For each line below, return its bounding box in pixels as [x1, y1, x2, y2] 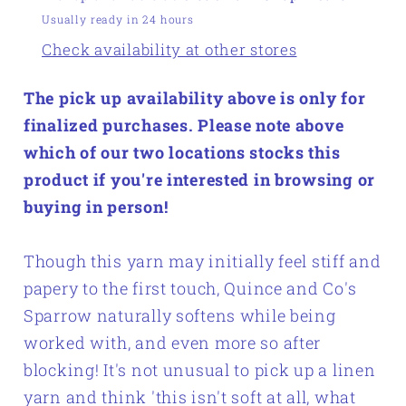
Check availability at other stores [42, 38, 297, 60]
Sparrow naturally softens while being [24, 304, 336, 327]
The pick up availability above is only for [24, 87, 366, 110]
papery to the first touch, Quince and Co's [24, 277, 357, 300]
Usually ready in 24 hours [42, 12, 194, 27]
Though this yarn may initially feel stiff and [24, 250, 382, 273]
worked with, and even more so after [24, 332, 322, 354]
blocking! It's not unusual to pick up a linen [24, 359, 376, 382]
